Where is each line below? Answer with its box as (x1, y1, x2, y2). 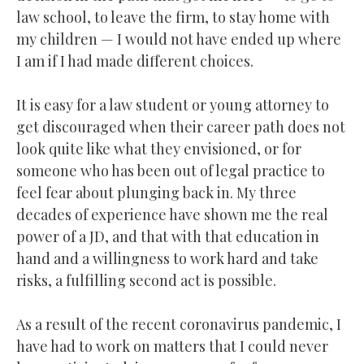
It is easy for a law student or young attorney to (16, 94, 329, 115)
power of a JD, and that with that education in (16, 226, 319, 246)
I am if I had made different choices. (16, 50, 253, 71)
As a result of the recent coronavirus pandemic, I (16, 314, 341, 334)
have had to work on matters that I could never (16, 336, 328, 356)
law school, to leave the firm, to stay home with (16, 6, 330, 27)
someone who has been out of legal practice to (16, 160, 325, 180)
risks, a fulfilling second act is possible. (16, 270, 276, 290)
